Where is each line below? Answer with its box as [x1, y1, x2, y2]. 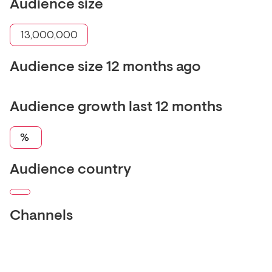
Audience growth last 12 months [10, 100, 222, 115]
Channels [10, 209, 73, 224]
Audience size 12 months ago [10, 60, 201, 75]
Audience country [10, 163, 131, 178]
